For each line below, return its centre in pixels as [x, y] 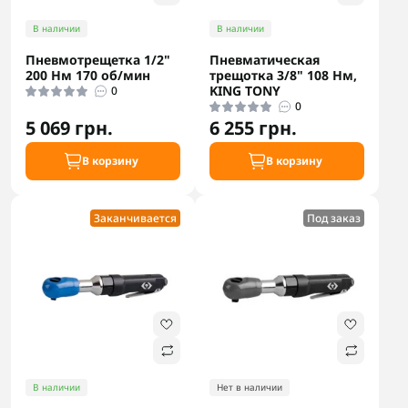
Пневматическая [265, 60]
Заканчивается [135, 218]
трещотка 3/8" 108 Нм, [283, 75]
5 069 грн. [69, 128]
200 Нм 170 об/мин [88, 75]
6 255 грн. [253, 128]
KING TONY [245, 91]
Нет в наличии [250, 387]
